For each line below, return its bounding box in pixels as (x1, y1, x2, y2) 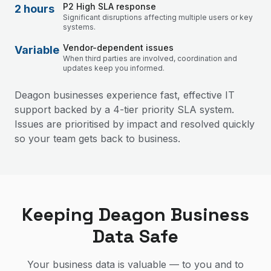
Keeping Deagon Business (22, 203, 249, 226)
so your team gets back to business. (15, 132, 180, 145)
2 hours (15, 2, 54, 15)
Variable (15, 44, 59, 56)
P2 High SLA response (63, 1, 156, 11)
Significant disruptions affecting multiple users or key (63, 13, 253, 22)
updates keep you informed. (63, 64, 165, 73)
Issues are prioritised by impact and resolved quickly (15, 118, 255, 130)
